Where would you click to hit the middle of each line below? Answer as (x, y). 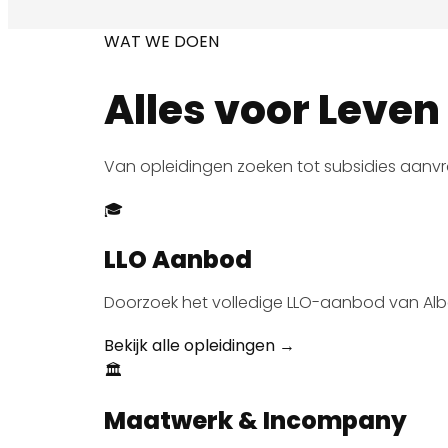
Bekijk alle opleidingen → (199, 346)
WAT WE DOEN (161, 41)
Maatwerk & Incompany (255, 421)
